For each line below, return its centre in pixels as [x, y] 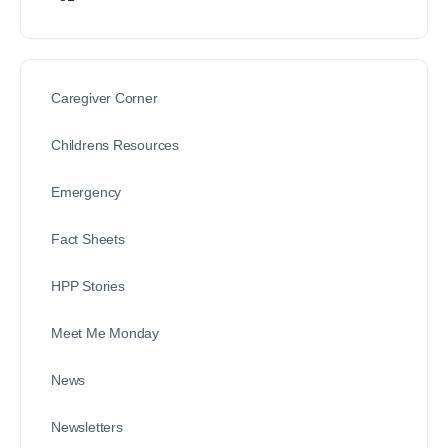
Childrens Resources [115, 144]
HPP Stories [88, 285]
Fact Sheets [88, 238]
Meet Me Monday [105, 332]
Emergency [86, 191]
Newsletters [87, 426]
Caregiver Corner [104, 97]
